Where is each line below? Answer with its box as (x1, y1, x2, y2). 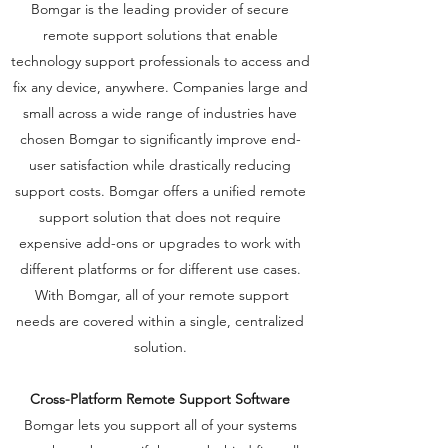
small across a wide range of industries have (23, 104, 297, 122)
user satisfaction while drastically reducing (29, 156, 291, 174)
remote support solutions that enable (42, 26, 278, 44)
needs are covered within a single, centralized (16, 312, 304, 330)
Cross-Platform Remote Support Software (30, 390, 290, 408)
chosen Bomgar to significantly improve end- (19, 130, 301, 148)
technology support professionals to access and (10, 52, 310, 70)
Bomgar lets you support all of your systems (23, 416, 297, 434)
